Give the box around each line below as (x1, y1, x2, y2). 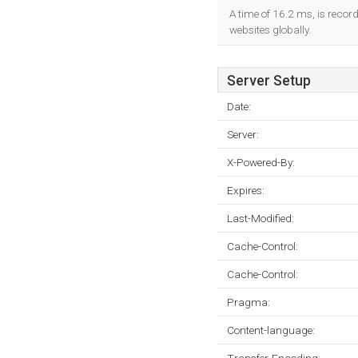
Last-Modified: (227, 212, 294, 225)
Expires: (227, 184, 265, 197)
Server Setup (227, 73, 311, 89)
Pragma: (227, 296, 270, 308)
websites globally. (229, 23, 311, 36)
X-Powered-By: (227, 156, 295, 169)
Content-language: (227, 324, 315, 336)
